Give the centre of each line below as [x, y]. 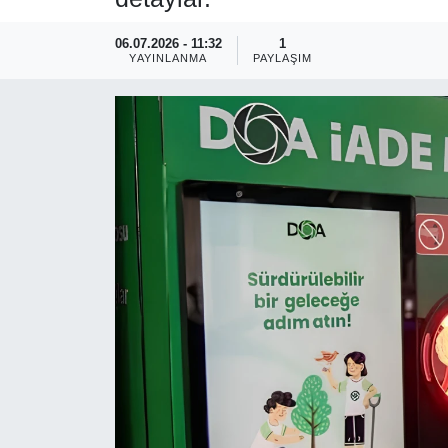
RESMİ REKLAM [120, 35]
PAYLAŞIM [282, 57]
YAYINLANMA [168, 57]
